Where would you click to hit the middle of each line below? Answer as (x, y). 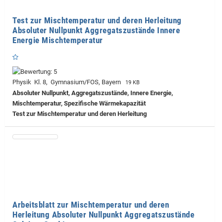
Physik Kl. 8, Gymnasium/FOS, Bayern (68, 82)
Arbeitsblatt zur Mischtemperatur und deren (91, 205)
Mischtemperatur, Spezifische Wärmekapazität (79, 104)
